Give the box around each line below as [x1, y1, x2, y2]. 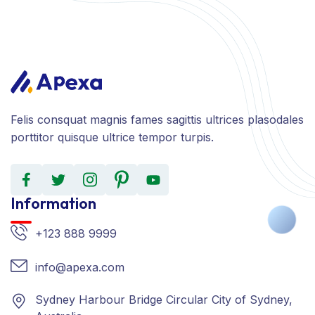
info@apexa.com [35, 260, 124, 275]
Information [11, 193, 96, 214]
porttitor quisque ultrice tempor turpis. [11, 130, 214, 145]
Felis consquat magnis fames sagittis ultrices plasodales [11, 112, 304, 127]
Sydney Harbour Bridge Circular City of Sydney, [35, 292, 292, 307]
